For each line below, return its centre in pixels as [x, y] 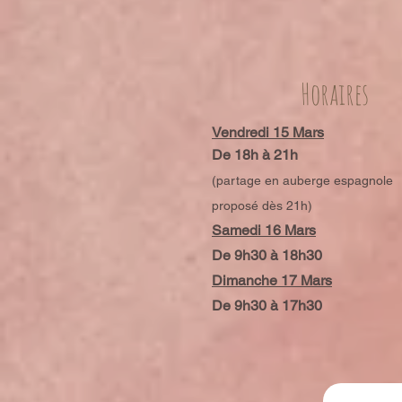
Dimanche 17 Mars [272, 280]
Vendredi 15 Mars [268, 132]
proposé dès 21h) [262, 205]
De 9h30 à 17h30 [267, 306]
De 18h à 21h [255, 155]
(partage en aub [258, 180]
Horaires [334, 93]
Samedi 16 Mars [264, 230]
